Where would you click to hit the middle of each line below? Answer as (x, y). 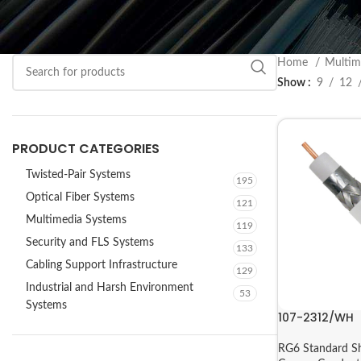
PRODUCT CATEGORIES (86, 149)
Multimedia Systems (76, 220)
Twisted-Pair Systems (78, 175)
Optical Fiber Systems (80, 197)
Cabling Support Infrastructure (102, 265)
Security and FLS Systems (90, 243)
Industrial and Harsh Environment (110, 288)
